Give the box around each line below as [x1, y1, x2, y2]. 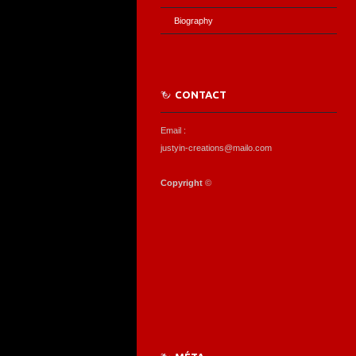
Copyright [161, 178, 205, 188]
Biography [174, 16, 213, 25]
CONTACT [175, 89, 226, 100]
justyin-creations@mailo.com [161, 143, 272, 153]
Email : [161, 126, 186, 135]
